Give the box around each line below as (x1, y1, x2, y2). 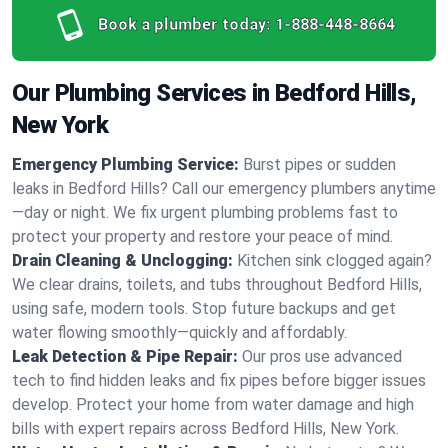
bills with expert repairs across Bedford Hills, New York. (12, 419, 399, 438)
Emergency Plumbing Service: (12, 155, 239, 174)
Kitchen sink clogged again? (237, 251, 432, 270)
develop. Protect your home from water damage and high (12, 395, 414, 414)
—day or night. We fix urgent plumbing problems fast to (12, 203, 398, 222)
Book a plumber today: (97, 15, 271, 34)
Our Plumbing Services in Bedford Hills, (12, 79, 417, 107)
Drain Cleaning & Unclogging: (12, 251, 233, 270)
